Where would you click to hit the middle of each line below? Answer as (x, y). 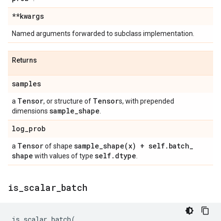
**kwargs (28, 16)
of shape (59, 146)
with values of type (64, 156)
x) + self (147, 146)
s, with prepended (147, 101)
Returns (24, 60)
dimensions (31, 111)
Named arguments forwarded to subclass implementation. (103, 34)
